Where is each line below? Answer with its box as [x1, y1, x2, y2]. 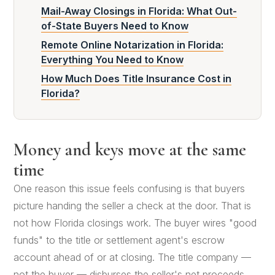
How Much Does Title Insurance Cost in [41, 72, 231, 85]
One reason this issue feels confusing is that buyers [14, 182, 246, 195]
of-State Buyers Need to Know [41, 19, 188, 32]
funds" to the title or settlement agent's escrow [14, 233, 225, 246]
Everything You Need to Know [41, 53, 184, 66]
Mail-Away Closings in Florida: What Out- [41, 4, 237, 17]
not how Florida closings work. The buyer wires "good [14, 216, 257, 229]
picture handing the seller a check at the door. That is [14, 199, 252, 212]
